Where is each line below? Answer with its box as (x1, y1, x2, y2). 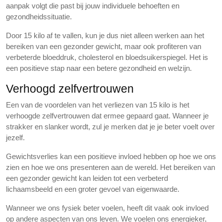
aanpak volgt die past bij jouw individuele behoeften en (6, 1, 179, 10)
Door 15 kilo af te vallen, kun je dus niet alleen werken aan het (6, 31, 204, 40)
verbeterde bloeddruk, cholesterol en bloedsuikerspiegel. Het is (6, 53, 208, 61)
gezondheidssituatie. (6, 12, 72, 21)
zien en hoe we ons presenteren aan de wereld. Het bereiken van (6, 163, 215, 171)
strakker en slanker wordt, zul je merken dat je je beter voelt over (6, 122, 215, 131)
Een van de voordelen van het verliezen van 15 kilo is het (6, 101, 189, 109)
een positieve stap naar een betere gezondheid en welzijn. (6, 64, 192, 72)
